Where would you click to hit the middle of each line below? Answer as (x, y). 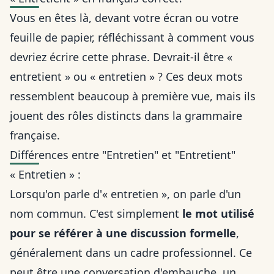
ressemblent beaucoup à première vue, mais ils (133, 96)
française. (35, 135)
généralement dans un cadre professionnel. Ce (131, 253)
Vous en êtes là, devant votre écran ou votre (124, 18)
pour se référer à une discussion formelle (123, 233)
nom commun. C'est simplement (96, 214)
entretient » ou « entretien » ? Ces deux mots (126, 77)
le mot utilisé (218, 214)
